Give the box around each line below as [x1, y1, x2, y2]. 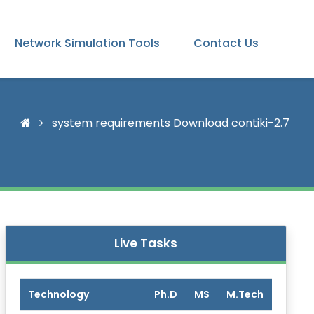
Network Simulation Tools [15, 35, 160, 51]
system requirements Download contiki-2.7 [49, 115, 289, 131]
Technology [28, 287, 89, 301]
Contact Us [193, 35, 259, 51]
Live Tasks [114, 235, 177, 252]
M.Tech [226, 287, 264, 301]
